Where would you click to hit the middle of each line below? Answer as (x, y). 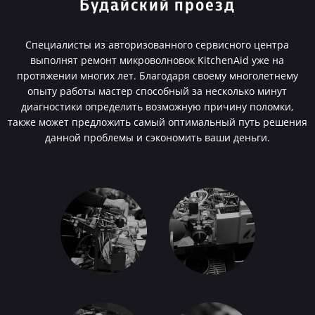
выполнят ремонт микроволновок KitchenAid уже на (157, 60)
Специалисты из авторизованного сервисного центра (157, 45)
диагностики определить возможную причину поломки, (157, 107)
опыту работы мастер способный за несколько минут (157, 91)
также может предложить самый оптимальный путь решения (157, 122)
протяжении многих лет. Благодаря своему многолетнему (157, 76)
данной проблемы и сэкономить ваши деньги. (157, 137)
